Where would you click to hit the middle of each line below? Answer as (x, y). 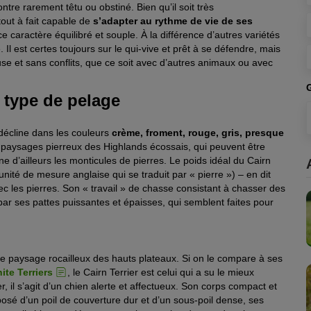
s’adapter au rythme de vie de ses (173, 21)
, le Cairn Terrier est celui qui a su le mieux (161, 272)
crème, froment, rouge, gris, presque (198, 132)
